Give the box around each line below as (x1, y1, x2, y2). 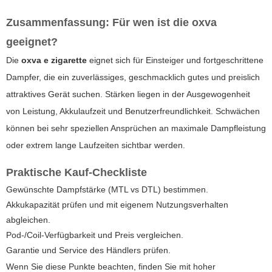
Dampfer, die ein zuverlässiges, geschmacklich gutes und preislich (6, 72, 260, 82)
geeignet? (6, 35, 58, 48)
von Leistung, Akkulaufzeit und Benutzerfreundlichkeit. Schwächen (6, 106, 260, 116)
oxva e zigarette (21, 55, 87, 65)
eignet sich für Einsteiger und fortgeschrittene (87, 55, 263, 65)
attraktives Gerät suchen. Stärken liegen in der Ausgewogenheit (6, 89, 250, 99)
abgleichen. (6, 214, 50, 225)
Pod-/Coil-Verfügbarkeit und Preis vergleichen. (6, 229, 183, 240)
